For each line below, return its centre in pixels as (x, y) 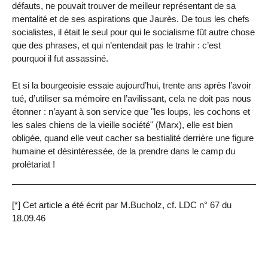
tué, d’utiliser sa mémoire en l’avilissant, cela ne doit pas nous (132, 98)
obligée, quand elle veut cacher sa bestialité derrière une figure (133, 138)
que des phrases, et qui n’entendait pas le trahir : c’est (116, 45)
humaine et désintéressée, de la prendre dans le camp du (124, 151)
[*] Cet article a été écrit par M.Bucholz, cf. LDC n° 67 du (122, 205)
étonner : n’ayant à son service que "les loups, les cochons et (131, 111)
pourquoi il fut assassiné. (60, 58)
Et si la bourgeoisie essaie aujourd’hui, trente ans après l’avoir (132, 85)
